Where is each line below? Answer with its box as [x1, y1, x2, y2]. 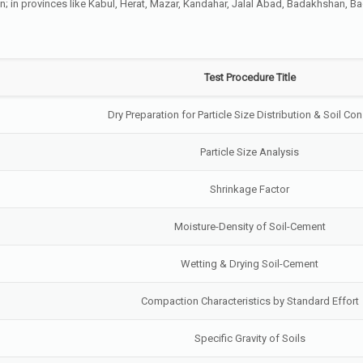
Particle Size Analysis [200, 146, 300, 158]
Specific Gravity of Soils [194, 332, 305, 344]
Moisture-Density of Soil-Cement [173, 220, 326, 233]
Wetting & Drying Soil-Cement [181, 258, 319, 270]
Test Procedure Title [203, 71, 296, 83]
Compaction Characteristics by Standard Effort [140, 295, 359, 307]
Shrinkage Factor [210, 183, 290, 195]
